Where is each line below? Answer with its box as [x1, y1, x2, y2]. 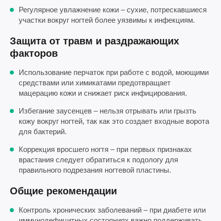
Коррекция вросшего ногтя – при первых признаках [19, 145, 192, 153]
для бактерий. [19, 127, 67, 136]
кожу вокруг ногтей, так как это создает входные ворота [19, 116, 209, 125]
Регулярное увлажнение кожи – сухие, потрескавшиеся [19, 5, 207, 14]
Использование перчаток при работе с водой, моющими [19, 68, 209, 76]
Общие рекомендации [10, 185, 117, 196]
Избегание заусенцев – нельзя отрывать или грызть [19, 106, 196, 115]
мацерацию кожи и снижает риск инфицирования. [19, 88, 187, 97]
